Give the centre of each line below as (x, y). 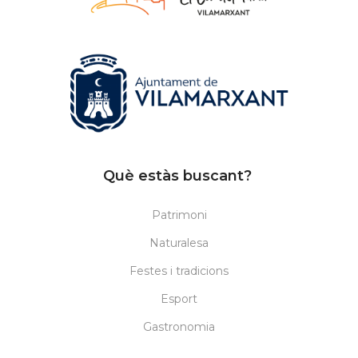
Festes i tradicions (179, 270)
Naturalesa (179, 243)
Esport (179, 298)
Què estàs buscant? (179, 175)
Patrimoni (179, 215)
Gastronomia (179, 326)
